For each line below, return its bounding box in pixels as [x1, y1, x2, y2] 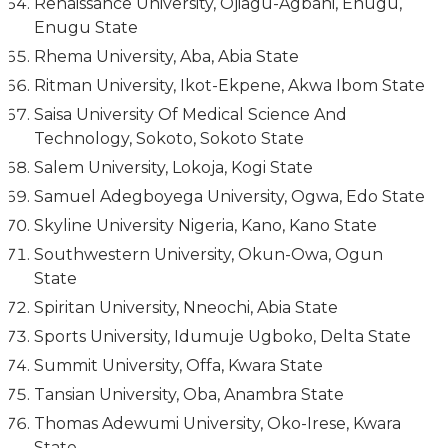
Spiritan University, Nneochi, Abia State [33, 298, 338, 318]
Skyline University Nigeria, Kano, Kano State [33, 216, 377, 236]
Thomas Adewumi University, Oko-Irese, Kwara [33, 414, 401, 434]
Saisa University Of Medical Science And [33, 105, 347, 125]
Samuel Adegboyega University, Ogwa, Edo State [33, 187, 425, 207]
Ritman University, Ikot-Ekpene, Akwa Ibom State [33, 76, 425, 96]
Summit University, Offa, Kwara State [33, 356, 323, 376]
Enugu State [33, 18, 138, 38]
